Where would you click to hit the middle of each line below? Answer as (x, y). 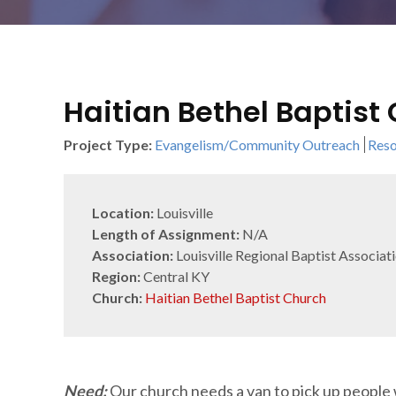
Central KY (175, 276)
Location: (123, 213)
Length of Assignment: (166, 234)
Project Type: (108, 145)
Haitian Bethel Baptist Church (236, 297)
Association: (133, 255)
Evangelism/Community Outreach (257, 145)
